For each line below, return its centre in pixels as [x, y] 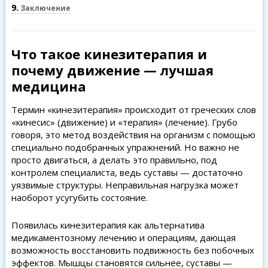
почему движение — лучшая [112, 70]
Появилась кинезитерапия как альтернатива [108, 225]
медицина [48, 86]
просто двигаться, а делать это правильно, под [114, 160]
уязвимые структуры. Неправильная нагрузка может [125, 185]
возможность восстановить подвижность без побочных [133, 250]
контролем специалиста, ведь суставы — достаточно [127, 172]
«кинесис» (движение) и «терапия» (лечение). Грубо [124, 122]
